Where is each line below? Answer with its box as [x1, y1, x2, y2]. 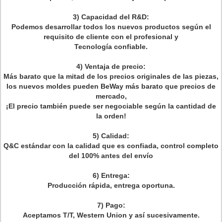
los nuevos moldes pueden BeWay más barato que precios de [6, 82, 216, 90]
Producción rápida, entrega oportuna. [47, 181, 175, 189]
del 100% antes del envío [69, 152, 153, 160]
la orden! [96, 112, 126, 120]
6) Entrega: [92, 171, 130, 179]
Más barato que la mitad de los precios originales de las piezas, [3, 72, 219, 80]
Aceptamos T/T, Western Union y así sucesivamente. [22, 211, 200, 219]
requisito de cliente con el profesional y [44, 33, 178, 41]
